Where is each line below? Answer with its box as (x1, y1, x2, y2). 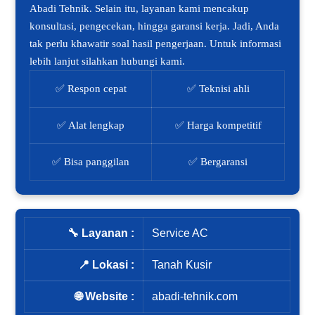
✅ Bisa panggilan (52, 156, 130, 168)
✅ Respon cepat (55, 83, 127, 95)
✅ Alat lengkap (57, 120, 125, 131)
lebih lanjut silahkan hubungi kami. (30, 56, 186, 67)
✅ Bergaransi (188, 156, 248, 168)
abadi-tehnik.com (152, 290, 238, 303)
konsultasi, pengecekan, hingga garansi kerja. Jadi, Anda (30, 20, 280, 32)
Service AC (152, 227, 209, 240)
